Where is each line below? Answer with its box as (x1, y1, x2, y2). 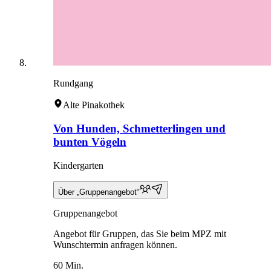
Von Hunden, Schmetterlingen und (53, 122, 226, 135)
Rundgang (53, 78, 93, 89)
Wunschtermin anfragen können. (53, 239, 177, 250)
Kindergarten (53, 160, 103, 171)
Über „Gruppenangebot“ (58, 187, 139, 197)
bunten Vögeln (53, 135, 126, 148)
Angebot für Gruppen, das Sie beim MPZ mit (53, 228, 226, 239)
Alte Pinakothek (63, 100, 125, 111)
